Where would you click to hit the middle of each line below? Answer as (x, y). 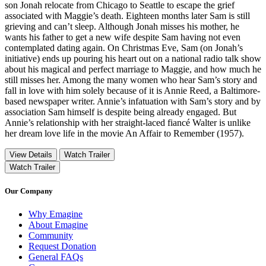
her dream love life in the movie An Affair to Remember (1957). (124, 133)
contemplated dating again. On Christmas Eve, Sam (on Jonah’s (124, 47)
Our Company (29, 191)
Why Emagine (56, 214)
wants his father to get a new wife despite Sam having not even (123, 37)
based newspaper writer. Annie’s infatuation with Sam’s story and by (133, 101)
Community (51, 236)
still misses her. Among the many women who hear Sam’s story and (131, 80)
